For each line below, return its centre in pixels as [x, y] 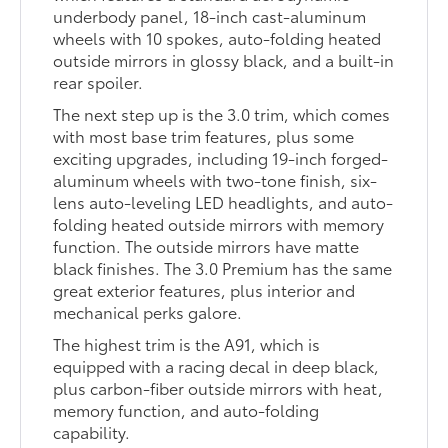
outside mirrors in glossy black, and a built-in [224, 59]
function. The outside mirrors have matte [206, 245]
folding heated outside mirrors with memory [219, 223]
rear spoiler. [98, 81]
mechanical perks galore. [148, 311]
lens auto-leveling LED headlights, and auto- [223, 201]
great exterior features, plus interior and [204, 289]
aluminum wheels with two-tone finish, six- [215, 179]
